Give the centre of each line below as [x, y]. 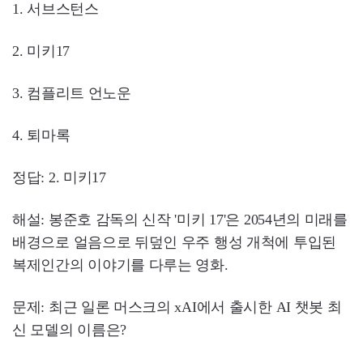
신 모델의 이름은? [69, 330]
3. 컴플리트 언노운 [72, 94]
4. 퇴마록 [41, 136]
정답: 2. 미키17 [59, 178]
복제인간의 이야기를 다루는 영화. [120, 265]
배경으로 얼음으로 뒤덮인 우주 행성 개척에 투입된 [174, 243]
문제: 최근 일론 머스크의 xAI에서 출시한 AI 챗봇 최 [177, 307]
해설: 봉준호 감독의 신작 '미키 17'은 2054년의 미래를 [180, 220]
